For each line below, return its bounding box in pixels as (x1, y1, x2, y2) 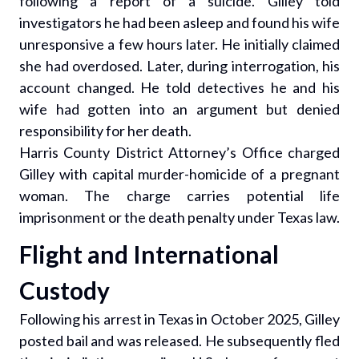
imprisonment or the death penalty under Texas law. (19, 208, 340, 226)
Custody (19, 276, 110, 305)
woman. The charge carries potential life (19, 187, 340, 204)
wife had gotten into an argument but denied (19, 100, 340, 118)
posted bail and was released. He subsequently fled (19, 332, 340, 349)
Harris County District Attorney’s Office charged (19, 143, 340, 161)
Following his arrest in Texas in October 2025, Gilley (19, 310, 340, 328)
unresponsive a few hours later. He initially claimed (19, 35, 340, 53)
